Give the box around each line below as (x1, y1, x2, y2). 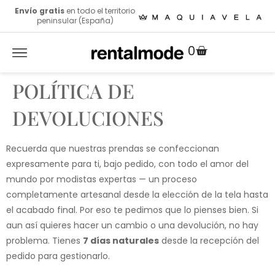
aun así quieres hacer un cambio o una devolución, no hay (6, 219, 258, 231)
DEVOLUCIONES (12, 104, 164, 131)
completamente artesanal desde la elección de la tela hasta (6, 188, 268, 201)
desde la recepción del (159, 234, 259, 247)
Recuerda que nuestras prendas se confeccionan (6, 142, 219, 155)
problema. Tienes (6, 234, 83, 247)
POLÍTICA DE (12, 77, 134, 104)
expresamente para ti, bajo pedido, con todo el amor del (6, 158, 249, 170)
